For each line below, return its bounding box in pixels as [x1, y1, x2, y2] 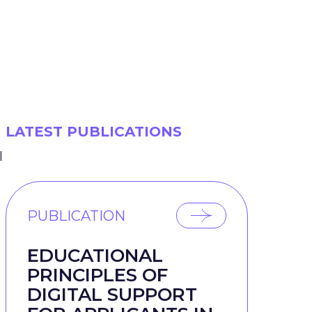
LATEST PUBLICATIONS [6, 123, 182, 140]
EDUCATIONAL [27, 244, 163, 267]
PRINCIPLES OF [27, 264, 168, 286]
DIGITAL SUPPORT [27, 283, 197, 306]
